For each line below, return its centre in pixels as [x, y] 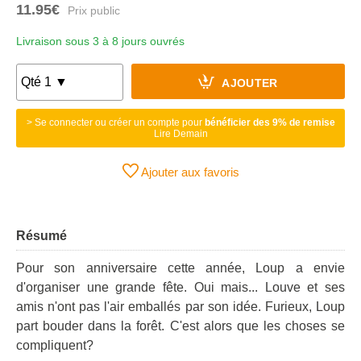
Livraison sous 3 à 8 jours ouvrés [100, 41]
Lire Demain [180, 134]
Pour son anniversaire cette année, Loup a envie [180, 268]
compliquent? [55, 345]
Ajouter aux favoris [189, 172]
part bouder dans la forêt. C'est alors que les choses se [180, 326]
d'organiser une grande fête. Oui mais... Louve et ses [180, 287]
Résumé [41, 236]
